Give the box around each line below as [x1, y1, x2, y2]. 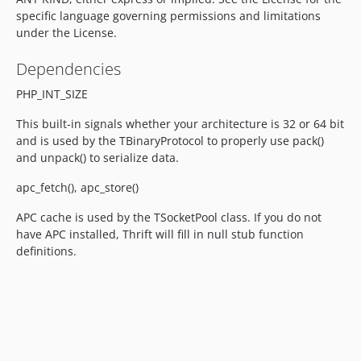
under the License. [16, 25, 117, 40]
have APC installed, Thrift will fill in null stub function [16, 226, 304, 242]
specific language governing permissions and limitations [16, 8, 321, 23]
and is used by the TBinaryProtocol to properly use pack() [16, 133, 324, 148]
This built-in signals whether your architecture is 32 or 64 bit [16, 116, 344, 131]
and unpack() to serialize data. [16, 150, 179, 165]
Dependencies [16, 58, 121, 80]
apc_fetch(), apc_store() [16, 180, 139, 195]
